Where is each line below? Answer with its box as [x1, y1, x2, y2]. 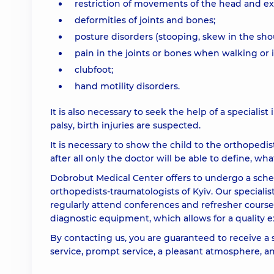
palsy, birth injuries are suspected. [50, 120, 201, 131]
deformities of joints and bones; [75, 15, 215, 26]
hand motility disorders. [75, 81, 180, 92]
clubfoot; [75, 64, 113, 75]
